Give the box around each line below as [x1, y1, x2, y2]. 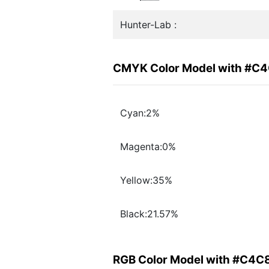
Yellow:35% [120, 174, 172, 187]
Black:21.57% [120, 208, 178, 220]
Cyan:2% [120, 107, 160, 119]
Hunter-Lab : [120, 19, 177, 31]
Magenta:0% [120, 141, 176, 153]
